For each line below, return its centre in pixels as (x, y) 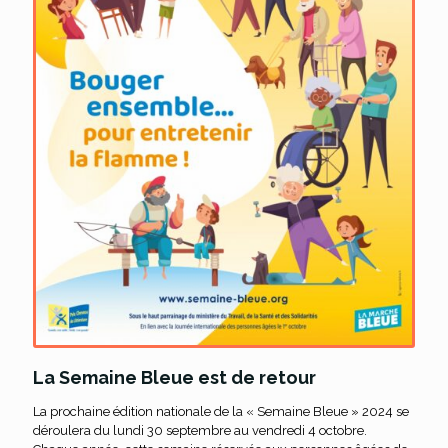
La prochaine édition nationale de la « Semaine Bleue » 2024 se (221, 411)
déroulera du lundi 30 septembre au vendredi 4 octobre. (200, 430)
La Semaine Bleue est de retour (174, 377)
